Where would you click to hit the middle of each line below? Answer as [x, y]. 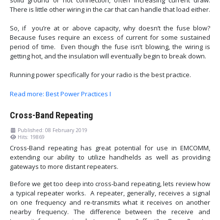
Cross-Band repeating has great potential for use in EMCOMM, [110, 148]
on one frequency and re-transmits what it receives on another [110, 202]
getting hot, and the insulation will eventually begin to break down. [108, 56]
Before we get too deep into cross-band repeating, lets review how [110, 183]
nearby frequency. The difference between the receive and [110, 211]
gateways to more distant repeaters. [64, 166]
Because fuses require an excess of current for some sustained [110, 38]
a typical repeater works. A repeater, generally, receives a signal [110, 193]
